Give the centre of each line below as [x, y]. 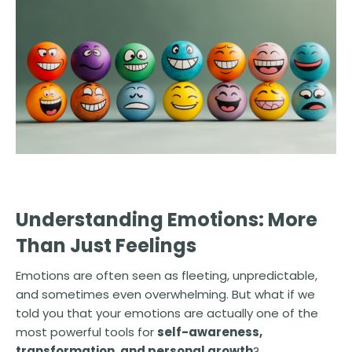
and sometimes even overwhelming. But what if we [165, 295]
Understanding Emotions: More [167, 220]
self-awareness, [210, 332]
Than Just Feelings [106, 246]
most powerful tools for [86, 332]
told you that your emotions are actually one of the [167, 313]
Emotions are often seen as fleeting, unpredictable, [167, 276]
